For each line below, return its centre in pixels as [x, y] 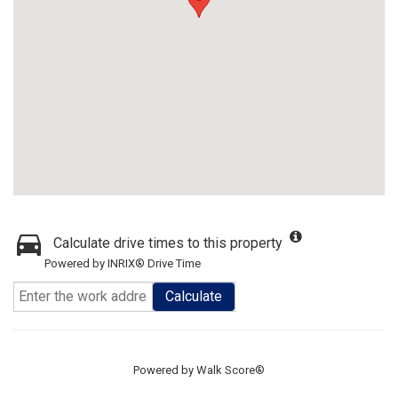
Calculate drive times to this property [168, 243]
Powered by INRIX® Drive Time [123, 263]
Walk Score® [231, 370]
